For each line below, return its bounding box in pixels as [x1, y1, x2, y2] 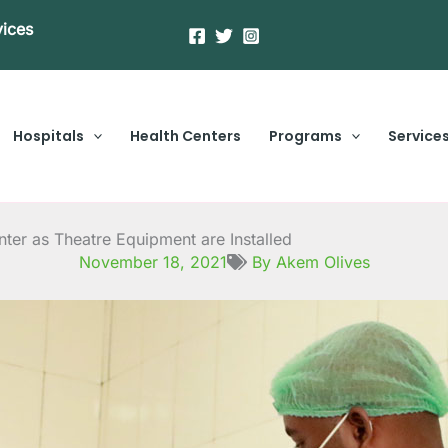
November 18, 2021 [78, 251, 227, 272]
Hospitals [12, 125, 84, 146]
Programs [269, 125, 342, 146]
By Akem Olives [251, 251, 370, 272]
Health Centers [130, 125, 241, 146]
